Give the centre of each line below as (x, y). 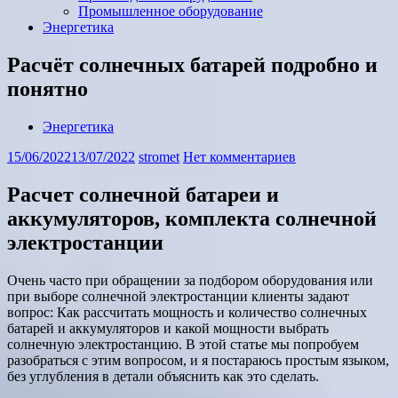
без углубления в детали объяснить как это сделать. (163, 376)
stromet (159, 156)
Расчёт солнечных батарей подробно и (192, 64)
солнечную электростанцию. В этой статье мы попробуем (183, 344)
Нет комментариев (239, 156)
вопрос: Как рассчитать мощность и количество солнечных (187, 312)
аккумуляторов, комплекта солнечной (192, 218)
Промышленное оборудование (171, 11)
